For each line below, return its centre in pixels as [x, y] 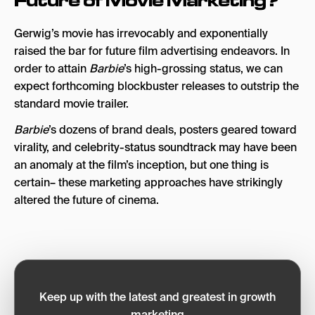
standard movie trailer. [71, 103]
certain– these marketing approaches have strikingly [148, 182]
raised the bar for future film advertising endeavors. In [152, 51]
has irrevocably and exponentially [182, 33]
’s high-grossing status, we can [203, 68]
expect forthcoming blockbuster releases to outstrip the [156, 86]
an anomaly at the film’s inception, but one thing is [141, 165]
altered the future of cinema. [86, 200]
